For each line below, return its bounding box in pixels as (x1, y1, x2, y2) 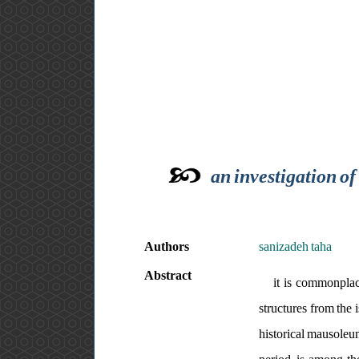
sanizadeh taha (259, 234, 332, 260)
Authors (144, 234, 189, 260)
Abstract (144, 263, 192, 288)
